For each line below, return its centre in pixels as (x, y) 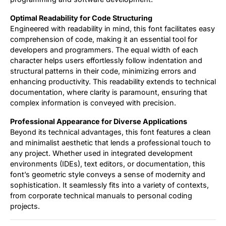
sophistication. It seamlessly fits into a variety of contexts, (109, 185)
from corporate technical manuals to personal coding (101, 196)
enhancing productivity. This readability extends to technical (113, 82)
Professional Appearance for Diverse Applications (99, 122)
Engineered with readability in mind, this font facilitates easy (112, 29)
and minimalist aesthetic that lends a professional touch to (110, 143)
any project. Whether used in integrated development (101, 153)
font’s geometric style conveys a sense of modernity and (108, 175)
